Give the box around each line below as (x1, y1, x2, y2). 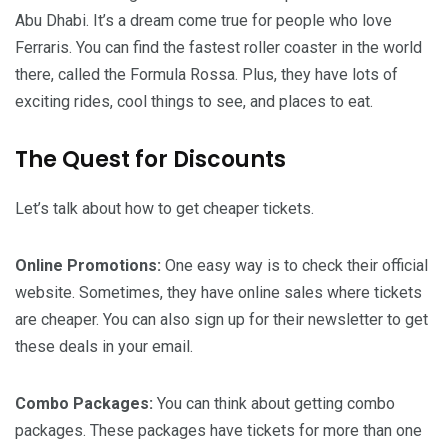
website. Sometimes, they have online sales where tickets (15, 282, 422, 302)
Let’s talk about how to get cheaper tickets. (15, 198, 314, 218)
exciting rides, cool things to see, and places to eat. (15, 91, 373, 111)
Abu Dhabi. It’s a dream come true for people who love (15, 10, 392, 30)
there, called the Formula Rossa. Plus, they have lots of (15, 64, 398, 84)
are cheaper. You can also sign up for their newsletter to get (15, 309, 428, 329)
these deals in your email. (15, 336, 193, 356)
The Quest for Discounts (15, 143, 286, 175)
